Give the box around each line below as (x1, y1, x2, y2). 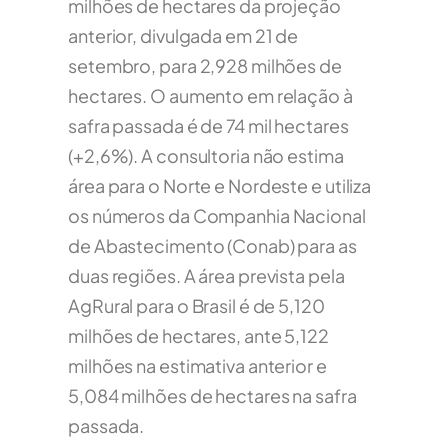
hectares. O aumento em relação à (68, 84, 353, 108)
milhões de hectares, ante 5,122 (68, 324, 329, 348)
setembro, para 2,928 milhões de (68, 54, 342, 78)
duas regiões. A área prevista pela (68, 264, 345, 288)
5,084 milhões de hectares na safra (68, 384, 357, 408)
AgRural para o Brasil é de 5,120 (68, 294, 325, 318)
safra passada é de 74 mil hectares (68, 114, 349, 138)
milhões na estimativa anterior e (68, 354, 327, 378)
